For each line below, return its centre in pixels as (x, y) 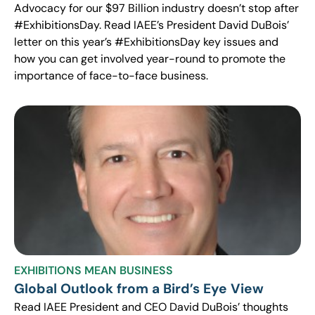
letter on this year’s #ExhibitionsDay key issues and (146, 41)
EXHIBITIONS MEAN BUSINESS (94, 271)
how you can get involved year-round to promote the (150, 58)
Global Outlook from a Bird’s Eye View (139, 289)
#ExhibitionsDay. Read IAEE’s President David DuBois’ (152, 25)
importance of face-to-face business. (111, 75)
